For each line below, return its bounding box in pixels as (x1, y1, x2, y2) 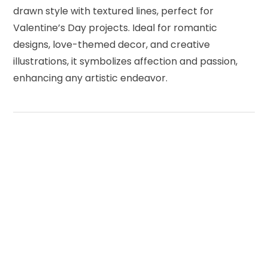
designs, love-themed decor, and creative (13, 37, 211, 51)
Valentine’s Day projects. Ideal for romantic (13, 20, 218, 35)
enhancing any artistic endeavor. (13, 71, 168, 85)
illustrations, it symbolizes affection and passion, (13, 54, 238, 68)
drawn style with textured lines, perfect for (13, 4, 214, 18)
